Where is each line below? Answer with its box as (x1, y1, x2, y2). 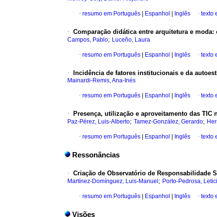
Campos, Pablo (67, 36, 108, 44)
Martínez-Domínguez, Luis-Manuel (67, 178, 158, 185)
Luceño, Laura (112, 36, 150, 44)
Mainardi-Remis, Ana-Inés (67, 77, 136, 84)
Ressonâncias (72, 151, 120, 159)
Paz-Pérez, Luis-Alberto (67, 118, 130, 125)
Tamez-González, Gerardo (134, 118, 203, 125)
